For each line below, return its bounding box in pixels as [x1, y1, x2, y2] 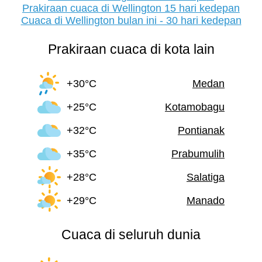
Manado [187, 194, 225, 206]
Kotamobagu [165, 101, 225, 113]
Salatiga [187, 171, 225, 183]
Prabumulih [171, 147, 225, 160]
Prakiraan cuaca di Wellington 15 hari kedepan [22, 2, 240, 15]
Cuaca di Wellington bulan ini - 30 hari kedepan [20, 15, 242, 27]
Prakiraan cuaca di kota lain [47, 42, 215, 57]
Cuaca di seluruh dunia [61, 227, 201, 243]
